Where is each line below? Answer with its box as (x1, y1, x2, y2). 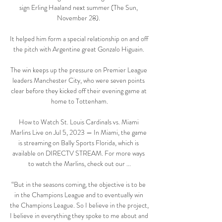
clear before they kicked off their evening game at (10, 86, 147, 96)
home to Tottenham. (51, 96, 108, 107)
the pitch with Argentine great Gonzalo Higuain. (13, 44, 146, 55)
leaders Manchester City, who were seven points (12, 75, 145, 86)
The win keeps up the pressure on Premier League (10, 65, 147, 75)
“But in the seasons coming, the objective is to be (11, 179, 146, 190)
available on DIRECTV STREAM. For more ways (12, 148, 145, 159)
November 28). (57, 13, 102, 23)
